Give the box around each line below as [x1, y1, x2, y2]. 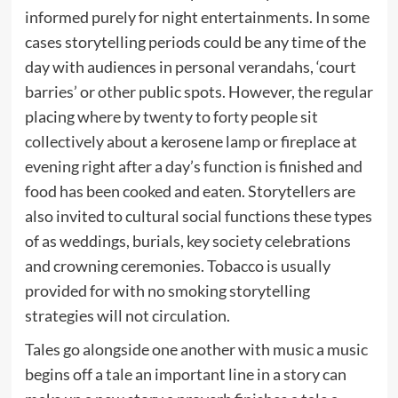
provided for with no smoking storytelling [24, 280, 310, 300]
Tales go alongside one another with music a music [24, 338, 368, 359]
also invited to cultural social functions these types [24, 205, 372, 226]
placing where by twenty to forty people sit [24, 106, 318, 126]
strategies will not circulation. [24, 305, 230, 325]
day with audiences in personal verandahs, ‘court [24, 56, 356, 76]
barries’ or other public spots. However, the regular [24, 81, 373, 101]
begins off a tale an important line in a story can [24, 363, 346, 384]
